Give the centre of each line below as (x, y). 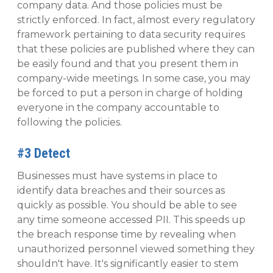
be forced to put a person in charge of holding (130, 93)
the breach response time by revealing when (126, 235)
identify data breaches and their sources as (121, 191)
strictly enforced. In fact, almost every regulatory (136, 20)
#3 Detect (44, 154)
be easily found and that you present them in (128, 64)
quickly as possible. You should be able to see (127, 205)
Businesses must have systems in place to (117, 176)
